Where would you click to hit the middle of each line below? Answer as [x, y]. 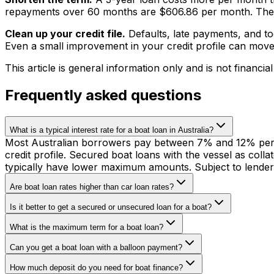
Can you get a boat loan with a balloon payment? [96, 248]
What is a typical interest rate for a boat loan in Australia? [112, 130]
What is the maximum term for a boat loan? [87, 228]
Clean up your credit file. [65, 34]
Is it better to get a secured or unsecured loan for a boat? [111, 207]
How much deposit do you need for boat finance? [96, 268]
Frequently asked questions [103, 95]
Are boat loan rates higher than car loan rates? [92, 187]
